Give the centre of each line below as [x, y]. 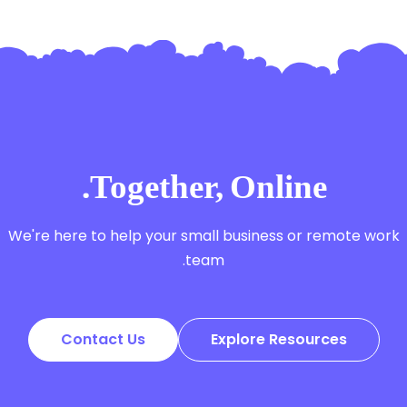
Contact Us [103, 339]
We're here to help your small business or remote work [203, 235]
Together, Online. [208, 191]
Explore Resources [278, 339]
